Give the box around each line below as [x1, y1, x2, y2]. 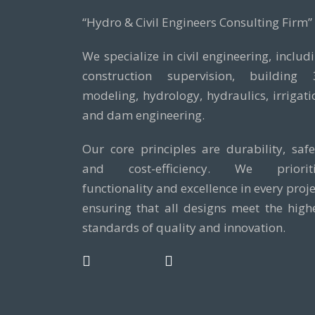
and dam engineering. [82, 107, 205, 123]
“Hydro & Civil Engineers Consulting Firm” [82, 14, 312, 30]
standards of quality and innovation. [82, 219, 285, 236]
